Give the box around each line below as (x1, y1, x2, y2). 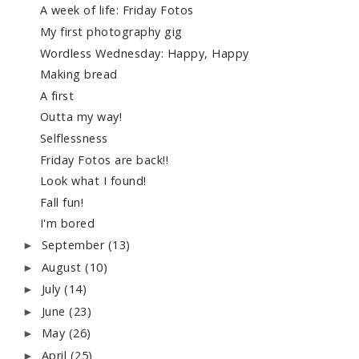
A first (39, 87, 75, 103)
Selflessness (39, 131, 108, 147)
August (41, 259, 86, 275)
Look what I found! (39, 173, 147, 189)
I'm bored (39, 216, 95, 232)
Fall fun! (39, 194, 84, 210)
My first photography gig (39, 24, 183, 40)
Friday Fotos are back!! (39, 151, 169, 167)
